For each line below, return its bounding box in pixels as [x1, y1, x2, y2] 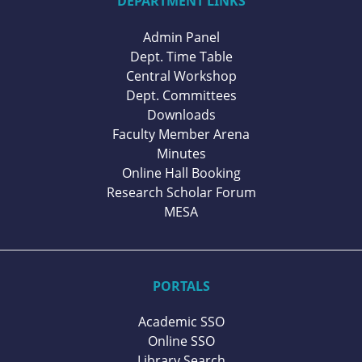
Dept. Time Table [129, 47, 233, 65]
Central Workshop [125, 66, 237, 85]
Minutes [156, 144, 206, 162]
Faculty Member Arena [112, 124, 250, 143]
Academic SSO [137, 313, 225, 331]
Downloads [146, 105, 216, 124]
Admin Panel [142, 27, 220, 46]
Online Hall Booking [121, 163, 241, 182]
